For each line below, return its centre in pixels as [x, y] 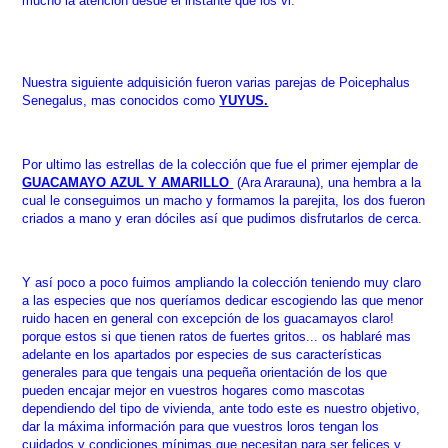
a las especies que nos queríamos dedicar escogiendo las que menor [223, 300]
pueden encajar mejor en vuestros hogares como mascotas [194, 390]
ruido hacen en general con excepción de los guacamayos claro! [208, 318]
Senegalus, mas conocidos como [121, 100]
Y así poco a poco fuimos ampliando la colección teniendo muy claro [222, 282]
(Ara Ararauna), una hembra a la [329, 182]
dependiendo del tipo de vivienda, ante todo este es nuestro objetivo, [221, 408]
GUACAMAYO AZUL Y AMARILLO [128, 182]
